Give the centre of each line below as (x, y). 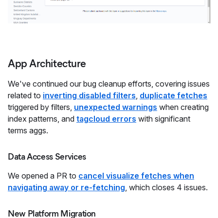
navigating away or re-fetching (66, 187)
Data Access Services (47, 156)
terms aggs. (28, 130)
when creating (183, 107)
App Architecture (47, 63)
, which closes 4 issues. (166, 187)
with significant (163, 118)
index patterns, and (42, 118)
